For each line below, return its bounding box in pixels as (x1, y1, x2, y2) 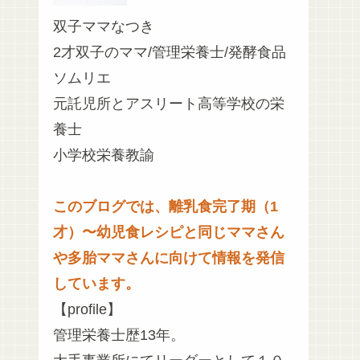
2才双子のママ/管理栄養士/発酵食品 (53, 44, 286, 61)
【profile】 (53, 301, 121, 318)
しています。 (53, 276, 140, 292)
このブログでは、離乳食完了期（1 (53, 198, 278, 215)
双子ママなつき (53, 18, 154, 35)
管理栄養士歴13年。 (53, 327, 185, 344)
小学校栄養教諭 (53, 147, 154, 164)
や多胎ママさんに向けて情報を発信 (53, 250, 284, 267)
